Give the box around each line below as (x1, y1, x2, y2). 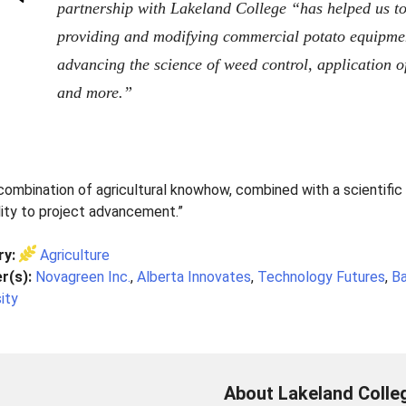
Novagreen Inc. (35, 267, 130, 285)
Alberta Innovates (137, 267, 251, 285)
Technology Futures (257, 267, 385, 285)
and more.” (57, 82, 132, 101)
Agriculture (40, 246, 110, 264)
